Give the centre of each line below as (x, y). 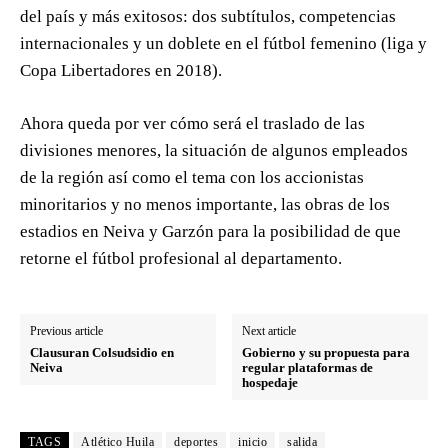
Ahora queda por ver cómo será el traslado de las (192, 124)
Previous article (66, 331)
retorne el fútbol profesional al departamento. (181, 259)
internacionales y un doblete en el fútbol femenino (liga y (223, 44)
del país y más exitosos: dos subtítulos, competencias (208, 17)
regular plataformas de (308, 368)
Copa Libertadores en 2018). (121, 71)
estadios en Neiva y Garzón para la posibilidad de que (210, 232)
